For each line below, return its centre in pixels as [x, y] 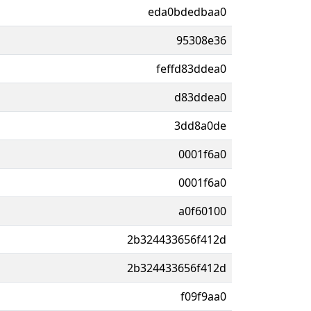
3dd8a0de [200, 125]
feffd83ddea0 [191, 68]
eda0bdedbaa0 [187, 11]
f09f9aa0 [203, 296]
